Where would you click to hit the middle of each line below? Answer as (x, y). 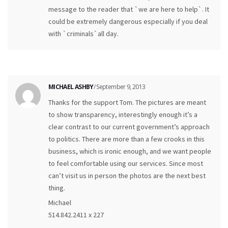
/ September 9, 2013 (119, 87)
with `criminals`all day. (83, 34)
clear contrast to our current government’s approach (129, 127)
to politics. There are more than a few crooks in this (126, 139)
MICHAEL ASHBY (71, 87)
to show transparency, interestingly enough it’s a (123, 115)
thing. (57, 188)
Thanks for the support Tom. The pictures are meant (127, 103)
